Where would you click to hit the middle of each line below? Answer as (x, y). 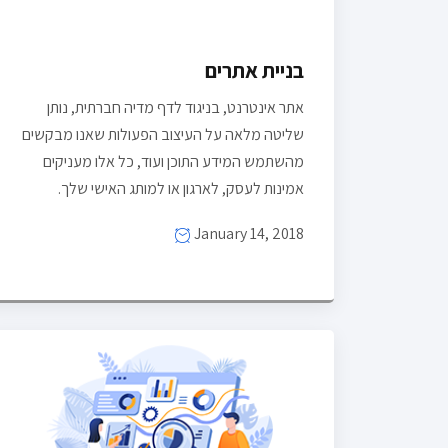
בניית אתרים (254, 69)
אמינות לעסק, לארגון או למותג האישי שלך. (181, 188)
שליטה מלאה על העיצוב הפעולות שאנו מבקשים (163, 134)
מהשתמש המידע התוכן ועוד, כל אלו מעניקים (173, 161)
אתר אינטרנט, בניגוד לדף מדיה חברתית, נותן (175, 107)
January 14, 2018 (247, 233)
